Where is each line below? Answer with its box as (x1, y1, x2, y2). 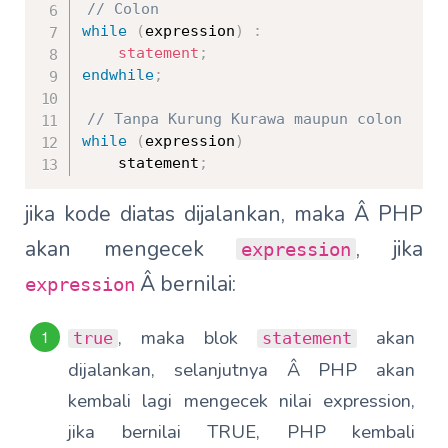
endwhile (82, 66, 154, 85)
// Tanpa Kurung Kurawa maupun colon (87, 110, 402, 129)
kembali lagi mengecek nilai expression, (68, 387, 415, 413)
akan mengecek (25, 234, 237, 263)
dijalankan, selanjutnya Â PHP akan (68, 356, 415, 382)
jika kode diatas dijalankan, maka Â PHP (25, 199, 423, 228)
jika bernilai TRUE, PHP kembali (68, 418, 415, 444)
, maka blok (118, 324, 257, 350)
